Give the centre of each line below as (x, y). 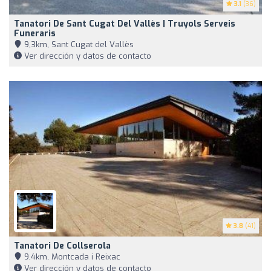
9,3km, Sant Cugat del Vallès (78, 44)
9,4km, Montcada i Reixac (71, 256)
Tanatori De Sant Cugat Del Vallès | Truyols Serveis (125, 24)
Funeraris (35, 33)
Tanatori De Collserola (62, 246)
